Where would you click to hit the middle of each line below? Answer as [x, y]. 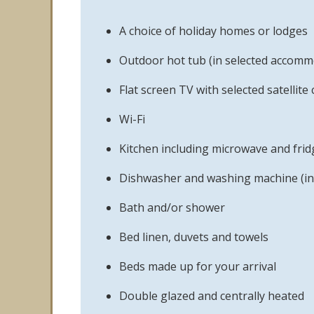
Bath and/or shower [172, 207]
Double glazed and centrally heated [212, 296]
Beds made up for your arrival [198, 266]
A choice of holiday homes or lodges [213, 31]
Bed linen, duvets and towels [194, 237]
